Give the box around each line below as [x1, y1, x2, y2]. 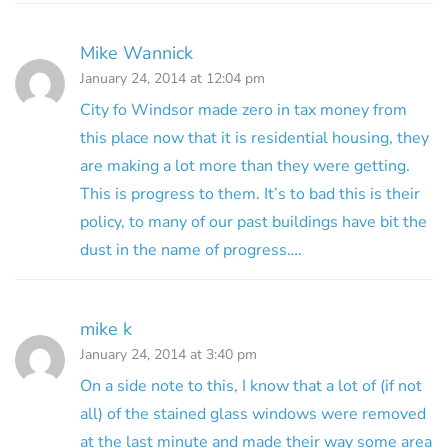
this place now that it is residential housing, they [80, 126, 429, 149]
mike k [80, 316, 132, 341]
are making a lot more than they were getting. [80, 154, 410, 177]
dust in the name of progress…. [80, 238, 302, 261]
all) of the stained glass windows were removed [80, 402, 426, 425]
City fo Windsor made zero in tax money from [80, 98, 407, 121]
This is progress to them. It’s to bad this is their [80, 182, 420, 205]
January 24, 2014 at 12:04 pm [80, 68, 265, 88]
